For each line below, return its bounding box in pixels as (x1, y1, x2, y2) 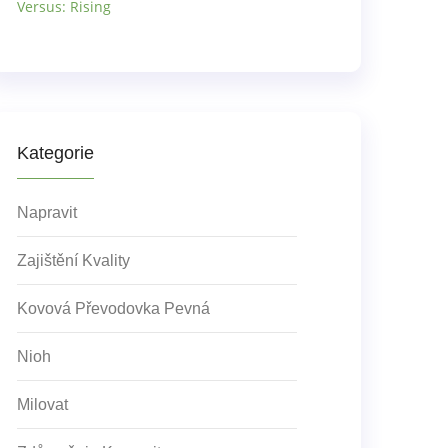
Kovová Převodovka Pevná (17, 300, 210, 317)
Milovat (17, 396, 68, 413)
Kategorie (17, 143, 94, 163)
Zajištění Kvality (17, 252, 130, 269)
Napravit (17, 204, 77, 221)
